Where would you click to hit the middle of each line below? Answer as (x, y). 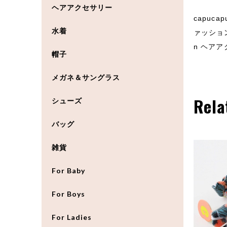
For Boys (68, 194)
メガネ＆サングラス (86, 77)
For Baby (68, 170)
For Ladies (72, 217)
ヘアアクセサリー (82, 7)
